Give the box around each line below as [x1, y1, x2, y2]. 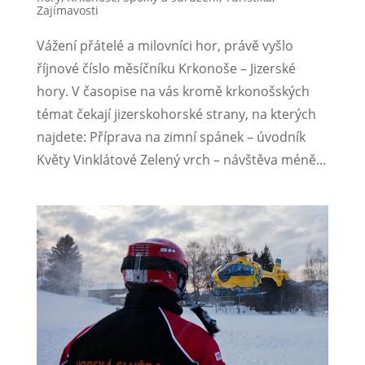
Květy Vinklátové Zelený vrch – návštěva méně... [36, 151, 326, 169]
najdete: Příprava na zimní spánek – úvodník [36, 128, 306, 147]
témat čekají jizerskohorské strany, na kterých [36, 105, 316, 124]
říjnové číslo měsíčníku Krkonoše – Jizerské [36, 59, 296, 78]
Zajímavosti [36, 2, 99, 19]
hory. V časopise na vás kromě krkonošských [36, 82, 310, 101]
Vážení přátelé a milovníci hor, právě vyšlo [36, 37, 293, 55]
